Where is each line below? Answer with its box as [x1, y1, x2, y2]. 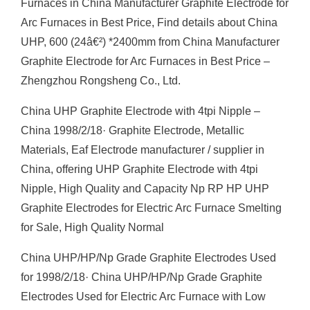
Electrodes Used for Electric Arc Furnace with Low [21, 291, 266, 302]
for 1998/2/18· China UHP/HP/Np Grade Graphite [21, 271, 262, 283]
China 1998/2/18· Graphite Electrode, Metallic [21, 125, 244, 136]
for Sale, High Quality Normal [21, 221, 164, 233]
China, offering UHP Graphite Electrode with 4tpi [21, 163, 258, 175]
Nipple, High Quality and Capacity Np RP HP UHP [21, 183, 269, 194]
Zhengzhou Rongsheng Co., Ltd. [21, 75, 181, 86]
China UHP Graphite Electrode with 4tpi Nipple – [21, 105, 260, 117]
